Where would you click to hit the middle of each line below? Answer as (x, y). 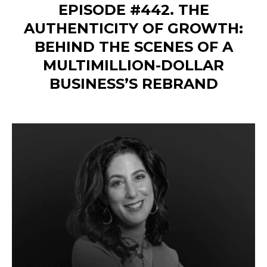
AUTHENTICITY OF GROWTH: (133, 28)
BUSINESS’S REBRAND (133, 83)
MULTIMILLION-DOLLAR (133, 65)
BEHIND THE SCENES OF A (133, 46)
